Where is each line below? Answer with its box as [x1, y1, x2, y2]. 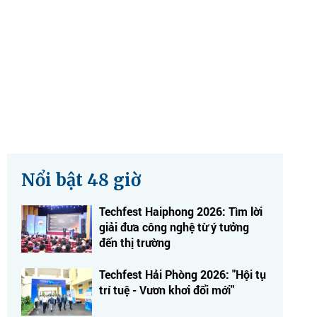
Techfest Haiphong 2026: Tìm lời [99, 203, 263, 219]
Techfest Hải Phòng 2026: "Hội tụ [99, 266, 266, 282]
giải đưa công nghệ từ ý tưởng [99, 219, 249, 234]
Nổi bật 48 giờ [21, 168, 141, 191]
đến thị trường [99, 234, 171, 250]
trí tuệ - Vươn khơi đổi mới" [99, 282, 234, 297]
